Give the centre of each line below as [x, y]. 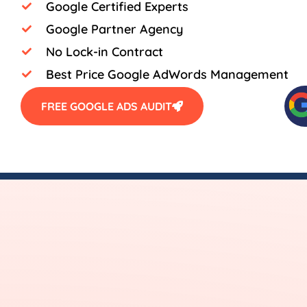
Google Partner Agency [114, 29]
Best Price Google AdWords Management [167, 74]
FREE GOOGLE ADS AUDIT [107, 106]
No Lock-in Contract [104, 51]
